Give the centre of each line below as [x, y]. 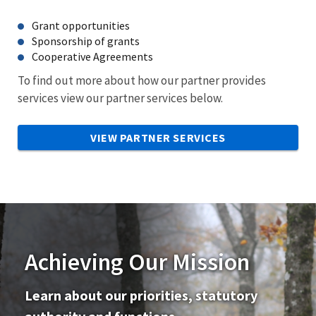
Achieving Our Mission [137, 261]
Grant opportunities [81, 25]
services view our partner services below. [120, 98]
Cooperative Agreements [92, 56]
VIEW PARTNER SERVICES [158, 137]
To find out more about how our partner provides [142, 80]
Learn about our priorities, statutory [141, 295]
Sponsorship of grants [86, 41]
